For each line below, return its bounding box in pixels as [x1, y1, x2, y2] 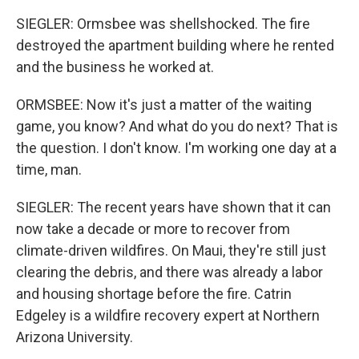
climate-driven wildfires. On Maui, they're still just [16, 242, 326, 259]
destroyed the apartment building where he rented [16, 37, 334, 54]
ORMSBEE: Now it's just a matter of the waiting [16, 96, 312, 113]
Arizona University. [16, 329, 133, 345]
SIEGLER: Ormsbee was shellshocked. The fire [16, 15, 310, 32]
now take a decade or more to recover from [16, 220, 290, 237]
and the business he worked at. [16, 58, 214, 75]
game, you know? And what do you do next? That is [16, 118, 338, 135]
